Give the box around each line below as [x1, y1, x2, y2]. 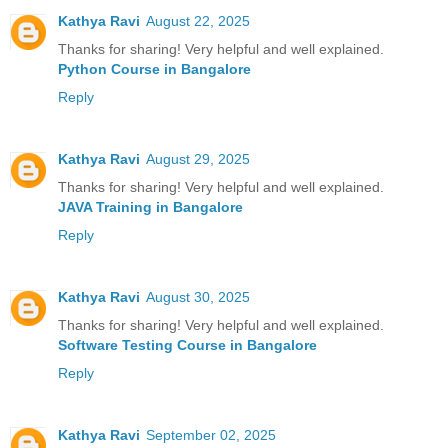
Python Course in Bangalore [58, 60, 251, 77]
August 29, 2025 [146, 150, 250, 167]
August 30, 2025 [146, 288, 250, 305]
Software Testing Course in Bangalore [58, 336, 317, 353]
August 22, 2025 [146, 12, 250, 29]
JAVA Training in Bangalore [58, 198, 243, 215]
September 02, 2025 [146, 426, 276, 443]
